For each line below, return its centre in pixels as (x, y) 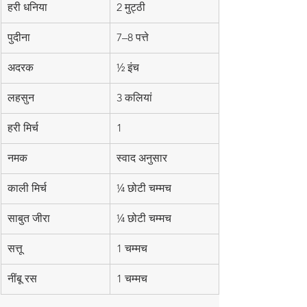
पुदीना (19, 38)
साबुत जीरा (29, 219)
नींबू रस (22, 279)
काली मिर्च (27, 188)
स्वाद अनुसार (142, 158)
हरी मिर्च (23, 128)
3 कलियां (134, 98)
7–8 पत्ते (133, 38)
